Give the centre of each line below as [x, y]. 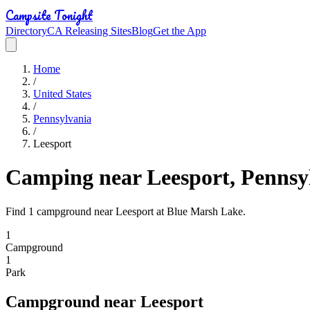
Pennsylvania [62, 119]
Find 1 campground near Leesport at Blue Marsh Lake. [126, 211]
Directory [26, 31]
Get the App [180, 31]
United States [62, 94]
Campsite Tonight [49, 15]
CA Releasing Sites [89, 31]
